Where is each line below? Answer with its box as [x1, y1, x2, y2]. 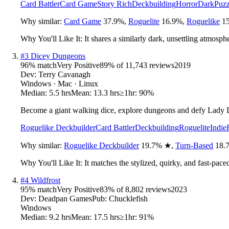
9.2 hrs [49, 212, 71, 221]
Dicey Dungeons [31, 51, 85, 60]
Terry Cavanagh [38, 70, 90, 79]
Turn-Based [175, 141, 213, 150]
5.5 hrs [49, 88, 71, 97]
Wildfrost [31, 175, 60, 185]
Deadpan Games [38, 194, 92, 203]
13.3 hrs [94, 88, 120, 97]
